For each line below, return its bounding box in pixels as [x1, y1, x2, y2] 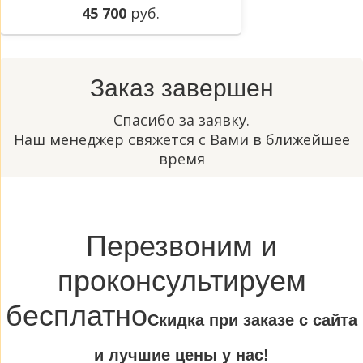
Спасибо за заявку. [113, 110, 250, 130]
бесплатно [6, 299, 147, 333]
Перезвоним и [86, 229, 277, 263]
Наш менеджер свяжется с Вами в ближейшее [13, 130, 350, 150]
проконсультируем [57, 264, 306, 298]
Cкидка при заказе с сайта [147, 311, 357, 330]
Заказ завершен [89, 75, 274, 102]
